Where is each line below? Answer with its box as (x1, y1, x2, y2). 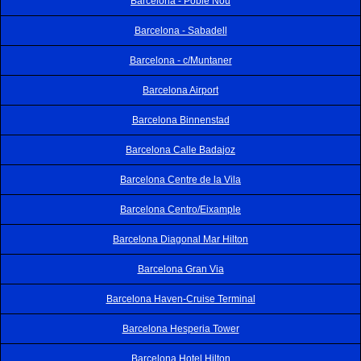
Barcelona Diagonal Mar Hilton (113, 233, 248, 245)
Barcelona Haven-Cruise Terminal (106, 293, 255, 305)
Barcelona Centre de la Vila (120, 173, 241, 185)
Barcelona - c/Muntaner (129, 54, 232, 66)
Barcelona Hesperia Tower (122, 322, 239, 334)
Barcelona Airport (143, 84, 218, 96)
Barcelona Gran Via (137, 263, 224, 275)
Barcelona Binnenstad (131, 114, 230, 126)
